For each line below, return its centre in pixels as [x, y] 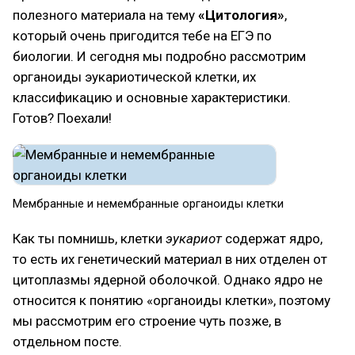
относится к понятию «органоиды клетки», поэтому [172, 300]
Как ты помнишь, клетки [89, 239]
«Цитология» [241, 15]
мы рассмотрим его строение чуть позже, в [147, 321]
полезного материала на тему [105, 15]
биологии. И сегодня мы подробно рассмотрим [159, 56]
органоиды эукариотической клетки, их [134, 77]
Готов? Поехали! [62, 118]
